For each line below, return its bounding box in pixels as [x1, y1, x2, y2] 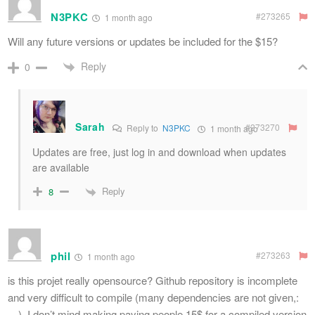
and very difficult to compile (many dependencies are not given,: [8, 289, 299, 304]
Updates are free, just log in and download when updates [32, 145, 286, 159]
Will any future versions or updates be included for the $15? [8, 33, 278, 49]
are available [32, 160, 89, 174]
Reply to [124, 122, 162, 134]
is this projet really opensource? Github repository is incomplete [8, 272, 297, 288]
